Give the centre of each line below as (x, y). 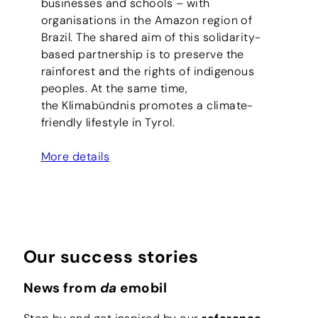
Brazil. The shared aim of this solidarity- (151, 37)
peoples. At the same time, (114, 88)
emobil (142, 287)
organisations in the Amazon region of (147, 20)
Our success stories (111, 257)
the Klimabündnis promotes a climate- (147, 105)
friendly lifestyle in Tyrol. (108, 122)
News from (61, 287)
